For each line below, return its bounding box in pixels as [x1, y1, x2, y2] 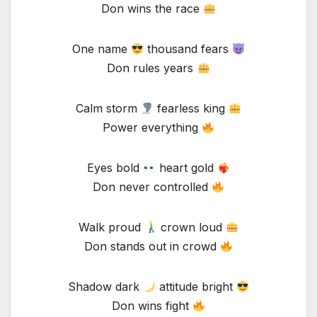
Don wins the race [100, 1, 203, 16]
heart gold [156, 161, 217, 175]
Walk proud [78, 220, 144, 235]
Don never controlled [92, 180, 212, 195]
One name [71, 42, 131, 57]
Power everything [102, 120, 202, 135]
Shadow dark [67, 279, 143, 294]
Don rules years [107, 61, 197, 76]
